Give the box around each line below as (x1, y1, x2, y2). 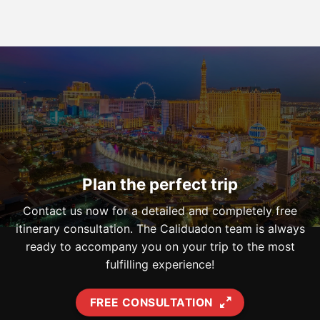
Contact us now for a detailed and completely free (23, 203, 297, 218)
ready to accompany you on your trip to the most (25, 239, 295, 254)
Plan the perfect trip (82, 174, 238, 194)
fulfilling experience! (106, 256, 214, 271)
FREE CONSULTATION (89, 295, 213, 309)
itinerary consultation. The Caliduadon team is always (15, 221, 305, 236)
